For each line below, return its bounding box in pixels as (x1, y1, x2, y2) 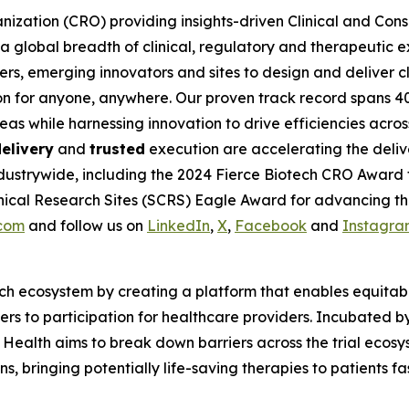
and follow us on (25, 216, 147, 236)
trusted (89, 140, 145, 159)
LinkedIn (147, 216, 210, 236)
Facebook (235, 216, 307, 236)
